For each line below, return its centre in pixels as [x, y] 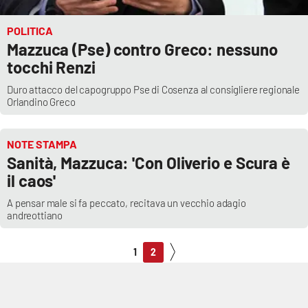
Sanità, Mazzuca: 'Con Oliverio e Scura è [148, 163]
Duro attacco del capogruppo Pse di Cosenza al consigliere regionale [153, 90]
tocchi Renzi [51, 67]
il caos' [32, 181]
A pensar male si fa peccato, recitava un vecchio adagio [126, 203]
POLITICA [30, 31]
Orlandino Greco [41, 102]
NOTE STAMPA [42, 144]
